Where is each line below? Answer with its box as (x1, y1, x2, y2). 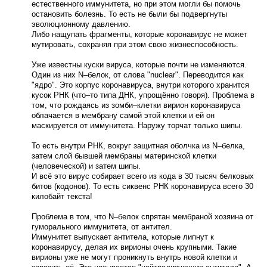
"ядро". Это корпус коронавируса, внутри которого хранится (31, 80, 249, 89)
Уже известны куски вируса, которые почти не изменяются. (31, 60, 247, 69)
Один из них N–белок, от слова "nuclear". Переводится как (31, 70, 244, 79)
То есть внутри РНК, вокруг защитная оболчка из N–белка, (31, 141, 245, 150)
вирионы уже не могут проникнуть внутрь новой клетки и (31, 253, 237, 262)
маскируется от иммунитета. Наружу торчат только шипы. (31, 121, 243, 130)
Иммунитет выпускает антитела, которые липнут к (31, 232, 214, 241)
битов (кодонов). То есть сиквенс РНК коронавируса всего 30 (31, 182, 253, 191)
